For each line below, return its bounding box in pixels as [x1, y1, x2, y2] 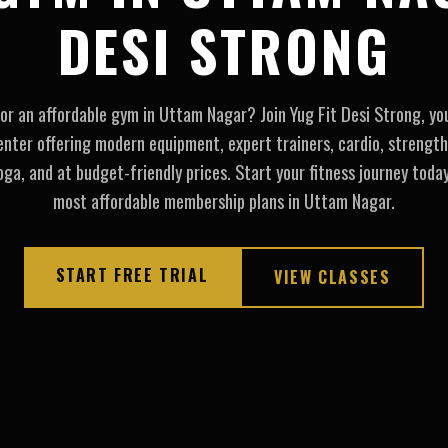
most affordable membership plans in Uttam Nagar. [53, 187, 395, 215]
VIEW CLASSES [274, 265, 391, 290]
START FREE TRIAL [55, 263, 209, 288]
